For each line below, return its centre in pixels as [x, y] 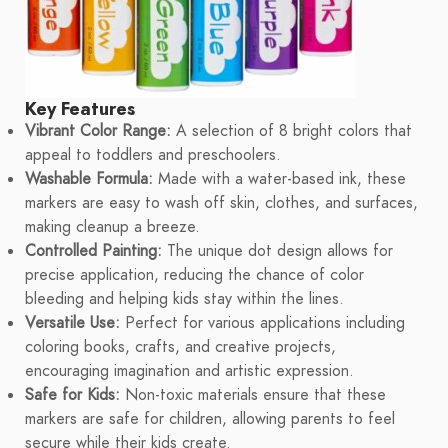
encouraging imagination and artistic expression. [189, 371]
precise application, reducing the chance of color [194, 275]
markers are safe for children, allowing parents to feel [210, 419]
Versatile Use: [72, 323]
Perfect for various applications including [262, 323]
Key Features [80, 109]
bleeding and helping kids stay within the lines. [184, 299]
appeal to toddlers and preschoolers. [153, 155]
